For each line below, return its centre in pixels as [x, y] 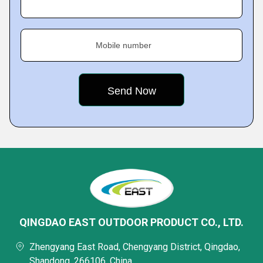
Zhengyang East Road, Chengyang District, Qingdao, [135, 247]
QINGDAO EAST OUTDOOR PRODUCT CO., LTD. [131, 222]
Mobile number [124, 45]
